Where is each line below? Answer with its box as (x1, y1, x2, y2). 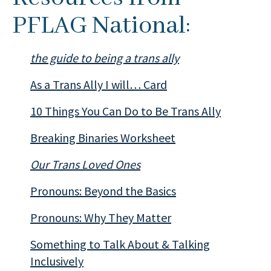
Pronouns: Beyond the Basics (30, 183, 176, 198)
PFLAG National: (12, 10, 196, 42)
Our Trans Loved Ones (30, 157, 140, 172)
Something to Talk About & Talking (30, 237, 210, 252)
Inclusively (30, 253, 83, 269)
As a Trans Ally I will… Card (30, 77, 167, 92)
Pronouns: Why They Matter (30, 210, 171, 225)
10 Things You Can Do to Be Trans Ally (30, 103, 221, 119)
